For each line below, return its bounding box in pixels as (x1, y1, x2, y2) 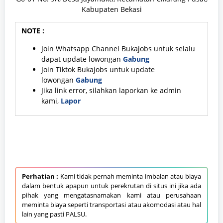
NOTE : (21, 26, 44, 36)
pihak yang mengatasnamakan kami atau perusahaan (22, 191, 201, 200)
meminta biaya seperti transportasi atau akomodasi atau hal (22, 200, 201, 210)
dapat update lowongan (41, 54, 123, 64)
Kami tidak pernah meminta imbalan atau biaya (58, 172, 201, 181)
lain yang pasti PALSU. (22, 210, 87, 219)
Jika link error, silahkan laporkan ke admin (41, 86, 181, 96)
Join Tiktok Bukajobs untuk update (41, 65, 155, 75)
